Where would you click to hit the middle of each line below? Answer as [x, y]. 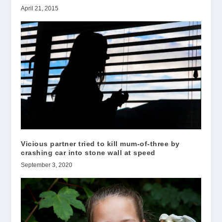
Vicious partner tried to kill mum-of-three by [100, 144]
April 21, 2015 [40, 9]
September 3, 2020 [47, 165]
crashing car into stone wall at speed [88, 153]
